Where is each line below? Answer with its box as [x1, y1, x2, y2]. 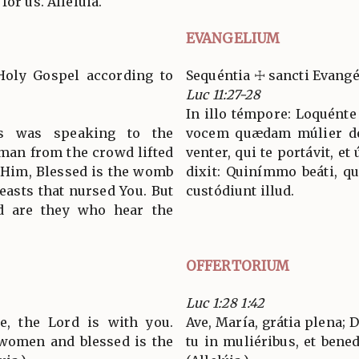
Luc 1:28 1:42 [186, 294, 264, 311]
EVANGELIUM [186, 29, 280, 47]
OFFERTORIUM [186, 256, 290, 275]
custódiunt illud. [186, 182, 295, 199]
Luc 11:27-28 [186, 86, 260, 103]
